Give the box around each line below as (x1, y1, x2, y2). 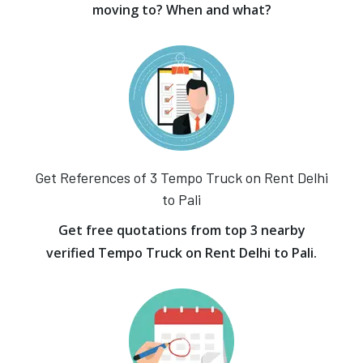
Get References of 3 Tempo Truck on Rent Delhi (35, 169, 328, 186)
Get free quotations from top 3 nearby (58, 221, 305, 239)
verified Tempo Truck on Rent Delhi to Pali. (46, 244, 317, 262)
